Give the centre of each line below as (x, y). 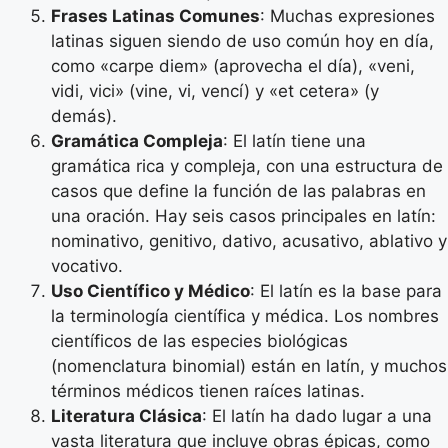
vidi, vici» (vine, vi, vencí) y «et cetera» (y (215, 91)
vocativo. (87, 266)
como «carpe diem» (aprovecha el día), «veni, (233, 66)
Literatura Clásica (126, 416)
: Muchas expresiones (347, 16)
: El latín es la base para (346, 291)
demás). (84, 116)
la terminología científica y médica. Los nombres (245, 316)
